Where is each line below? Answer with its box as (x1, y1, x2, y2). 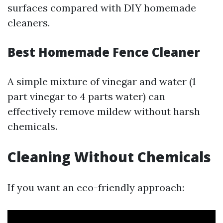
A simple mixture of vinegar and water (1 (7, 75, 196, 88)
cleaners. (7, 16, 50, 29)
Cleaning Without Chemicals (7, 147, 211, 166)
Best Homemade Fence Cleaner (7, 44, 200, 60)
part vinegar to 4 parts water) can (7, 90, 165, 103)
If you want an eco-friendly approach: (7, 181, 184, 194)
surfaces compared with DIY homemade (7, 1, 196, 14)
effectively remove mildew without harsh (7, 105, 200, 117)
